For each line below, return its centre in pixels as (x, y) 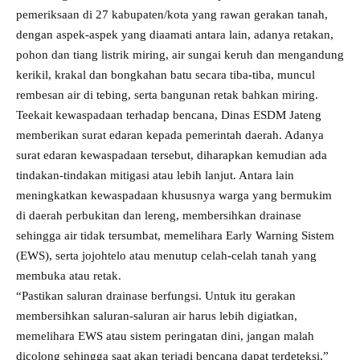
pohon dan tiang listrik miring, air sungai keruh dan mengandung (180, 55)
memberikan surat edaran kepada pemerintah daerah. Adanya (170, 135)
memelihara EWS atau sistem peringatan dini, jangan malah (165, 336)
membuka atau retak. (69, 276)
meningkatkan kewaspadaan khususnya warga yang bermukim (174, 195)
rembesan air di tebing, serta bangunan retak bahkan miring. (167, 95)
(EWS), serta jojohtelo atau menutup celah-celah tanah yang (166, 256)
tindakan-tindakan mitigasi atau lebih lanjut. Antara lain (155, 175)
